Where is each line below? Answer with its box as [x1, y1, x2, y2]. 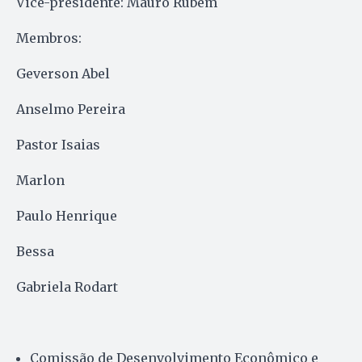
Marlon [16, 171, 65, 188]
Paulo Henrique [16, 207, 117, 224]
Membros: [16, 29, 82, 46]
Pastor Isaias [16, 136, 100, 153]
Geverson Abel [16, 65, 110, 82]
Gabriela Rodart [16, 278, 118, 295]
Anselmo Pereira [16, 100, 125, 117]
